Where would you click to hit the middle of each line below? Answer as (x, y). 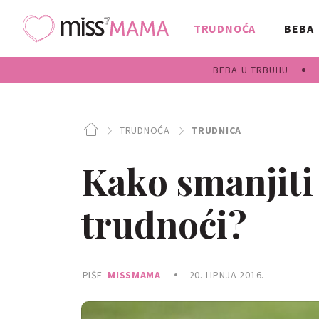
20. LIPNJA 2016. (226, 275)
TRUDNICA (216, 130)
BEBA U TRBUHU (251, 70)
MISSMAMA (134, 275)
